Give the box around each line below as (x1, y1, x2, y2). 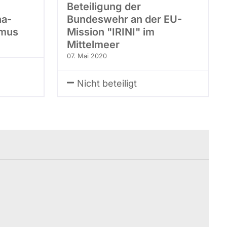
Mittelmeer (67, 39, 120, 51)
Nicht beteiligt (77, 78, 137, 89)
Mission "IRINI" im (67, 26, 155, 38)
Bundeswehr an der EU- (67, 13, 182, 25)
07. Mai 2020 (67, 52, 107, 60)
